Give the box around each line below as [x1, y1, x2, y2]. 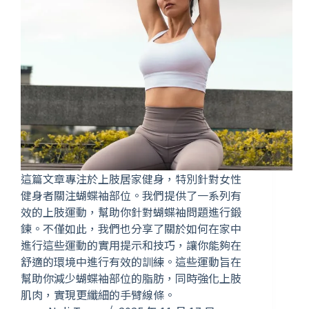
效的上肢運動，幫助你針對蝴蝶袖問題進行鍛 [21, 203, 241, 221]
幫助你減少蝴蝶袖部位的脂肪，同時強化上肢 [21, 270, 241, 287]
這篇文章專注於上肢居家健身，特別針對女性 [21, 170, 241, 188]
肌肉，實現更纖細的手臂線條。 [21, 286, 175, 303]
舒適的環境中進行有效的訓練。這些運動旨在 [21, 253, 241, 270]
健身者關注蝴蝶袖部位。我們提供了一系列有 [21, 187, 241, 204]
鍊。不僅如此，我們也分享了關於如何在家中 [21, 220, 241, 237]
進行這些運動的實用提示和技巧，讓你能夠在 [21, 237, 241, 254]
